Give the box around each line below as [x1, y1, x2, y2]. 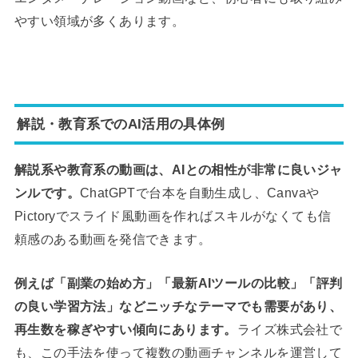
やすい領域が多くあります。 [14, 13, 185, 28]
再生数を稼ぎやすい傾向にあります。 [14, 322, 237, 337]
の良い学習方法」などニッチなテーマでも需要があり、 [14, 299, 343, 314]
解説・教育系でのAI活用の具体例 [17, 116, 225, 133]
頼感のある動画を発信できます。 [14, 232, 212, 247]
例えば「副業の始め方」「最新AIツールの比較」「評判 [14, 276, 343, 291]
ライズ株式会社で [237, 322, 343, 337]
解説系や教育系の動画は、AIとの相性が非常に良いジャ [14, 162, 343, 177]
